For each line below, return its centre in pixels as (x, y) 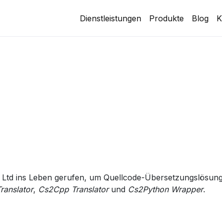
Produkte (166, 18)
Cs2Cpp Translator (73, 190)
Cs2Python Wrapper (166, 190)
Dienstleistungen (111, 18)
